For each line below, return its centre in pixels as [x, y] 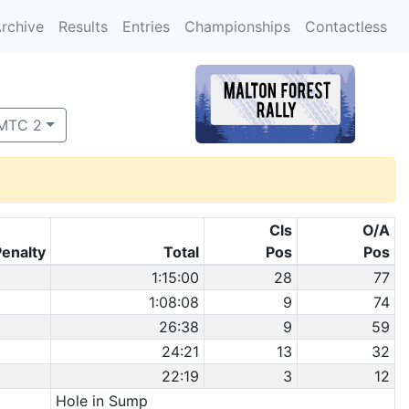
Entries [146, 26]
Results [83, 26]
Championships [237, 26]
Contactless [346, 26]
